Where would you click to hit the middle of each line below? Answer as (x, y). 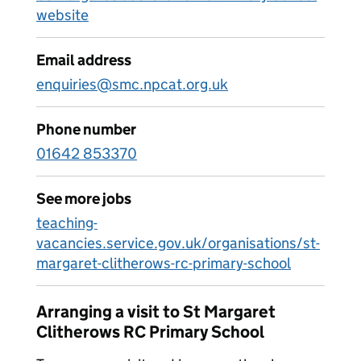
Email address (84, 60)
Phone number (86, 129)
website (62, 15)
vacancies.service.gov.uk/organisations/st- (178, 243)
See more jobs (84, 199)
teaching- (67, 223)
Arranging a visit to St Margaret (156, 312)
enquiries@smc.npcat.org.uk (132, 84)
